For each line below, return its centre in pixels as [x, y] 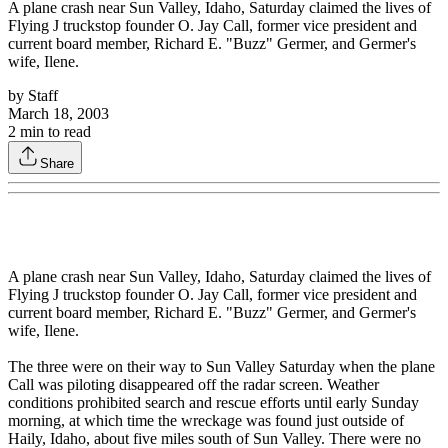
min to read [53, 132]
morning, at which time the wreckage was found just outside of [206, 421]
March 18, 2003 [58, 114]
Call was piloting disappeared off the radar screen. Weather [193, 385]
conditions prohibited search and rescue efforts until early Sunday [213, 403]
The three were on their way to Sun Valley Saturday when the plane [221, 367]
